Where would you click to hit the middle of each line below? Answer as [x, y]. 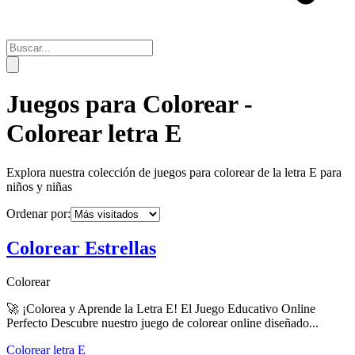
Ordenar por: [38, 213]
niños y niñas [39, 186]
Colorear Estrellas [81, 248]
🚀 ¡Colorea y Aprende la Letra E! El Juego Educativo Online [161, 308]
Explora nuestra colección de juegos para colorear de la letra [158, 172]
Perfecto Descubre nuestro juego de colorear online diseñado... [162, 323]
